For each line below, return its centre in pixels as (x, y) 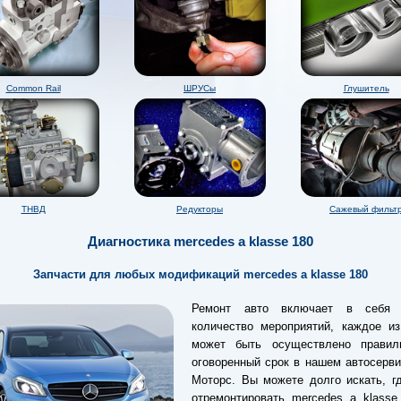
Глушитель (366, 88)
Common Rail (33, 88)
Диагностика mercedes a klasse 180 (200, 242)
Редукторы (200, 209)
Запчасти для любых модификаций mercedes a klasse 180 (200, 275)
